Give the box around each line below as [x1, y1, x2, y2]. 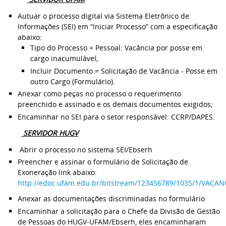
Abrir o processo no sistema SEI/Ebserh [20, 144, 152, 154]
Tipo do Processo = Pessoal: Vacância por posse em [30, 43, 202, 52]
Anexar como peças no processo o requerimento [18, 89, 181, 98]
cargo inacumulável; [30, 53, 98, 63]
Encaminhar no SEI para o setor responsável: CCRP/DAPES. [18, 111, 215, 122]
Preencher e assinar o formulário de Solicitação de [18, 157, 188, 166]
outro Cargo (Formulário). [30, 76, 115, 86]
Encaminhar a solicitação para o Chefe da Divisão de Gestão [18, 206, 220, 216]
